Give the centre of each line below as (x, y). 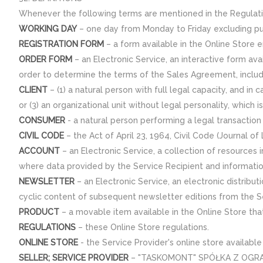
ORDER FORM (45, 59)
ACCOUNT (39, 151)
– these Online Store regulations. (142, 227)
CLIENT (33, 90)
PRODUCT (39, 212)
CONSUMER (42, 120)
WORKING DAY (48, 29)
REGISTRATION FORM (61, 44)
